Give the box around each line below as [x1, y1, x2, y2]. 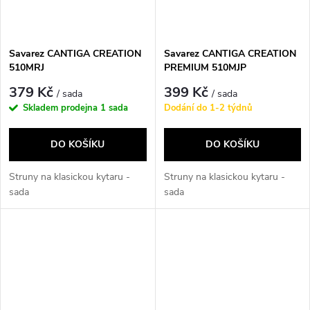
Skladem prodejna [23, 102, 100, 114]
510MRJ [9, 60, 44, 74]
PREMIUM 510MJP [163, 60, 246, 74]
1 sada [100, 102, 128, 114]
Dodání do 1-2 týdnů [163, 102, 253, 114]
